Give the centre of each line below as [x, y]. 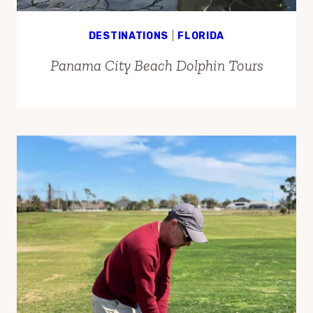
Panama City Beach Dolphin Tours [156, 65]
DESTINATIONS [129, 36]
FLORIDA [201, 36]
